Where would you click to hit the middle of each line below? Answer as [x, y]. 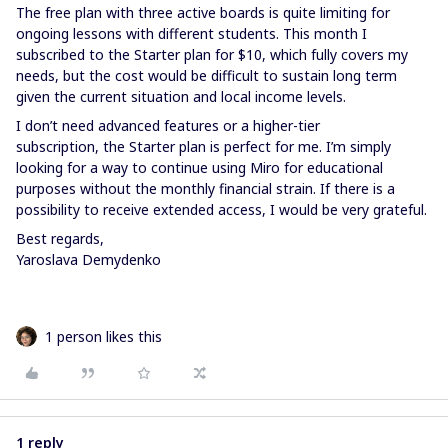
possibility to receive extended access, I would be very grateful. [221, 209]
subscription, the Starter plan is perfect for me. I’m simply [203, 146]
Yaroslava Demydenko [88, 259]
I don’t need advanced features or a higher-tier [168, 125]
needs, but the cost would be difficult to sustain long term [206, 75]
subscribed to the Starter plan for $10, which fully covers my [212, 54]
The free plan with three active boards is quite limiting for [203, 12]
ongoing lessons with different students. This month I [191, 33]
